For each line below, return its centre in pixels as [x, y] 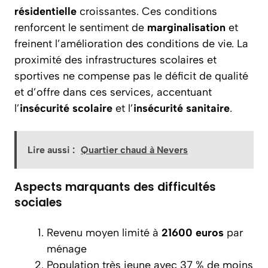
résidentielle [45, 11]
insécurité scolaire [66, 108]
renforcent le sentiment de [81, 28]
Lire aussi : [51, 150]
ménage [67, 249]
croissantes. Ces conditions [147, 11]
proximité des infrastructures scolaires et [115, 60]
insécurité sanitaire [182, 108]
